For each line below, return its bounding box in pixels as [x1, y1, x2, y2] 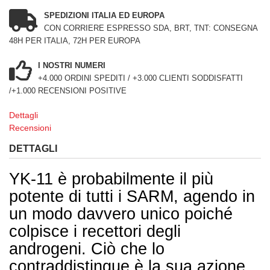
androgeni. [9, 240, 91, 259]
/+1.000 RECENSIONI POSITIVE [9, 86, 127, 96]
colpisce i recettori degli [9, 222, 181, 241]
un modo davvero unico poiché [9, 205, 233, 224]
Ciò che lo [91, 240, 165, 259]
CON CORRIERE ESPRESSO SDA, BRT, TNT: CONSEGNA [44, 24, 257, 33]
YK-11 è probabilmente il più [9, 170, 213, 189]
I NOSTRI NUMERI [38, 61, 105, 71]
